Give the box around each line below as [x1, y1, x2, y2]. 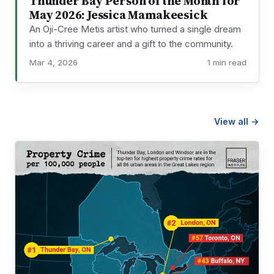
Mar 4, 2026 [29, 57, 78, 67]
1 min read [207, 57, 246, 67]
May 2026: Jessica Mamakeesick [29, 6, 208, 23]
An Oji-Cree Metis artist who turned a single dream [29, 23, 241, 35]
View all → [214, 116, 259, 127]
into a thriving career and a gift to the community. [29, 37, 233, 50]
